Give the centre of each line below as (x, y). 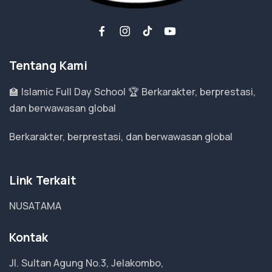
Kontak (29, 237)
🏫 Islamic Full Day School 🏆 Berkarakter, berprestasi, (132, 92)
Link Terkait (42, 180)
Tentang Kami (48, 66)
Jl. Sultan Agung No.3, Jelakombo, (86, 263)
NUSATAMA (35, 206)
